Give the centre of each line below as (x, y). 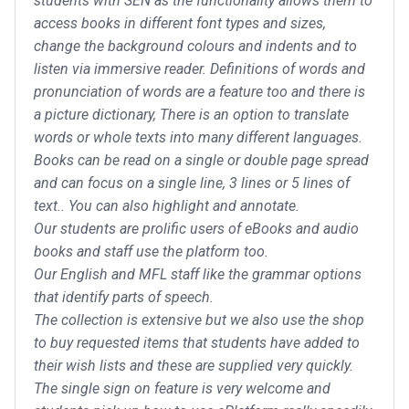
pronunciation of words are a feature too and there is (199, 91)
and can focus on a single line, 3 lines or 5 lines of (192, 183)
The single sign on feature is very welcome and (182, 388)
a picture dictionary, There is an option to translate (191, 114)
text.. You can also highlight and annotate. (167, 205)
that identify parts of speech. (124, 297)
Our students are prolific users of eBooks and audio (196, 228)
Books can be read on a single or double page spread (201, 160)
